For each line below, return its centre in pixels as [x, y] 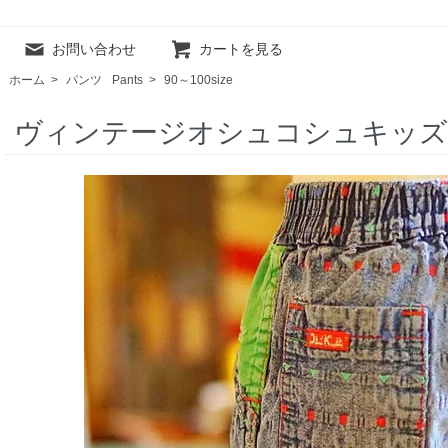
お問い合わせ [94, 49]
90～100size [198, 79]
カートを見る [241, 49]
